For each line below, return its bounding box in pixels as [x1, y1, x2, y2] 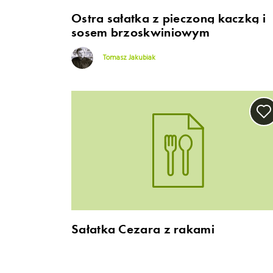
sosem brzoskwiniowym [71, 24, 210, 40]
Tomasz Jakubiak [101, 51, 155, 64]
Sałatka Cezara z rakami [71, 222, 214, 237]
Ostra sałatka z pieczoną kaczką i [71, 10, 266, 26]
